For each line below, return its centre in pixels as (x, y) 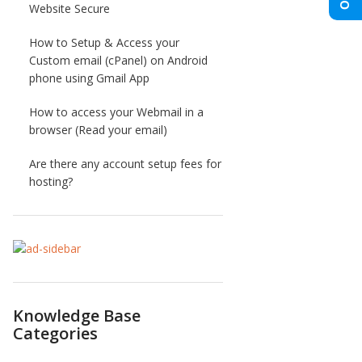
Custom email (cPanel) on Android (118, 60)
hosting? (51, 181)
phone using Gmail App (89, 78)
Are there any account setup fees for (125, 164)
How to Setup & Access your (104, 42)
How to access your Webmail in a (116, 112)
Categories (55, 333)
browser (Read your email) (98, 130)
